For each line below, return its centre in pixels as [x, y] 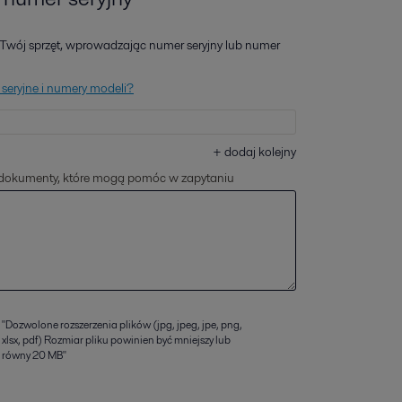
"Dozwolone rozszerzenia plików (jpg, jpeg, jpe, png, [122, 324]
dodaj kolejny [260, 152]
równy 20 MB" [34, 355]
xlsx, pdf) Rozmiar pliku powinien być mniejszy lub [116, 340]
